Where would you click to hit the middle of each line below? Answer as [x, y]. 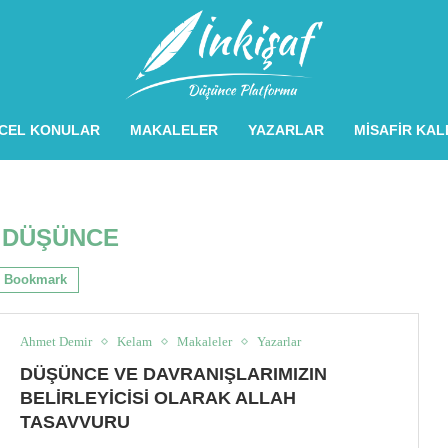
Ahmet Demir [56, 342]
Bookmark [36, 279]
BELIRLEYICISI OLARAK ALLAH [158, 398]
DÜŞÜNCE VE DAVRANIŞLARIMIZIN [174, 374]
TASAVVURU [75, 422]
